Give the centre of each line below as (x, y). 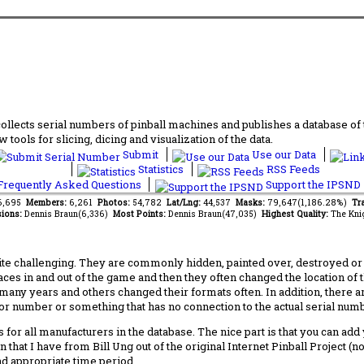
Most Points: (140, 213)
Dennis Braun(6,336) (68, 213)
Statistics (161, 169)
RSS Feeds (292, 169)
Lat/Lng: (184, 202)
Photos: (115, 202)
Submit (141, 154)
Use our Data (284, 154)
